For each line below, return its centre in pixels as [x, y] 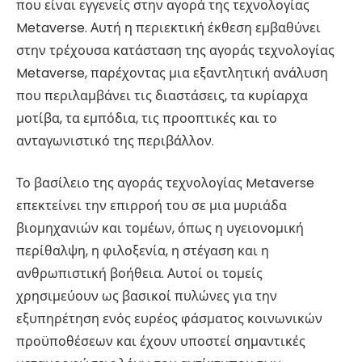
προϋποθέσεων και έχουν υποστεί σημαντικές [161, 342]
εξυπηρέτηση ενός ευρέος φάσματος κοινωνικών [169, 319]
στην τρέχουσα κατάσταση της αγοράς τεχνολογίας [175, 50]
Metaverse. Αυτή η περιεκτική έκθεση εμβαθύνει [168, 27]
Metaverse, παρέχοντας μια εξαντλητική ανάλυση [172, 73]
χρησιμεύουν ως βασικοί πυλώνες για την [147, 297]
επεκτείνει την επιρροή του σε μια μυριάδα [152, 206]
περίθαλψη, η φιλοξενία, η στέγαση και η [143, 251]
